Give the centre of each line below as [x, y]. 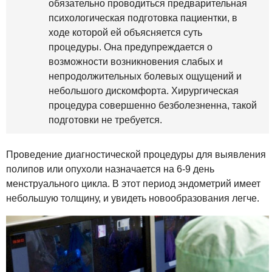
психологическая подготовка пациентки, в [143, 18]
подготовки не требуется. [105, 120]
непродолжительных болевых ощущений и [145, 76]
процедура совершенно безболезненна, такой [153, 105]
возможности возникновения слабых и [136, 61]
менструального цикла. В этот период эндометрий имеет [133, 183]
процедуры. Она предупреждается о [131, 47]
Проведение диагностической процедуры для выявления [136, 154]
